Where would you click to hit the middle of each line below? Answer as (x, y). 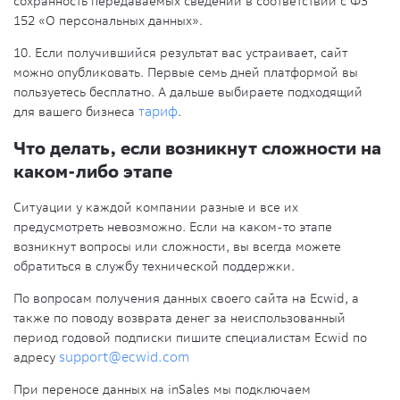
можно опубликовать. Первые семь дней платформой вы (186, 73)
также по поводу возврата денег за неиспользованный (179, 318)
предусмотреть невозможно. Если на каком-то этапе (173, 227)
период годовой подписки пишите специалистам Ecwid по (190, 338)
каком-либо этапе (93, 171)
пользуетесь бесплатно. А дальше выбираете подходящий (188, 92)
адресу (36, 358)
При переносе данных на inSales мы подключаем (162, 390)
